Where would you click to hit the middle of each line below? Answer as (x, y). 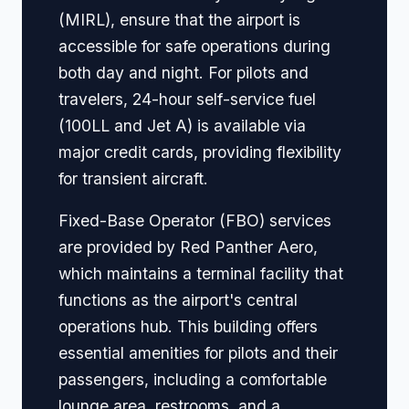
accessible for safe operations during (194, 46)
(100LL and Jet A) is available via (182, 125)
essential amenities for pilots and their (198, 353)
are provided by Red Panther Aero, (188, 247)
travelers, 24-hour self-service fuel (187, 99)
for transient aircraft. (133, 178)
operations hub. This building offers (188, 327)
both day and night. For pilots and (184, 72)
